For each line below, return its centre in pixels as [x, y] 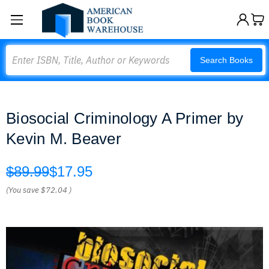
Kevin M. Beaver [64, 139]
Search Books [226, 60]
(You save [23, 190]
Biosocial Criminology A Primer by [125, 118]
